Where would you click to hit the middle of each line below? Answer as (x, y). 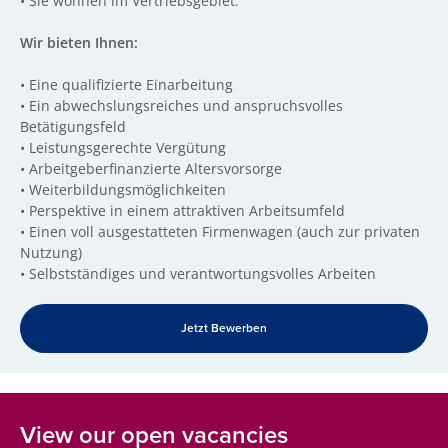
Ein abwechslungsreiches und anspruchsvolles (186, 105)
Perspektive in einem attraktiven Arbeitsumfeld (187, 210)
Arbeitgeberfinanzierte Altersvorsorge (155, 168)
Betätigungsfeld (75, 126)
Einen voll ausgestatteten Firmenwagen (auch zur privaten (224, 231)
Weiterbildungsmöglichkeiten (129, 189)
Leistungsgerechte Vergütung (127, 147)
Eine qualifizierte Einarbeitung (131, 84)
